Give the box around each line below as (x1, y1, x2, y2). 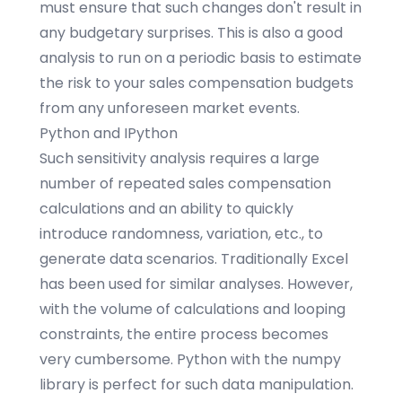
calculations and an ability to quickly (39, 198, 293, 219)
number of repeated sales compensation (39, 173, 331, 194)
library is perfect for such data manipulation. (39, 374, 354, 395)
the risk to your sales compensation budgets (39, 73, 354, 93)
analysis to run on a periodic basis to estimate (39, 48, 362, 68)
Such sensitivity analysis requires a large (39, 148, 319, 169)
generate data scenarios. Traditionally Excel (39, 249, 348, 269)
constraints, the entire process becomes (39, 324, 328, 345)
